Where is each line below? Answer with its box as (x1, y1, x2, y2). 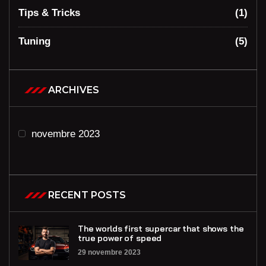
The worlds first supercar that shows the (78, 223, 244, 235)
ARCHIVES (48, 84, 99, 96)
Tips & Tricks (18, 7, 80, 19)
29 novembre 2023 (78, 248, 141, 257)
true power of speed (78, 233, 162, 244)
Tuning (18, 36, 50, 47)
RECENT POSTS (48, 189, 126, 201)
